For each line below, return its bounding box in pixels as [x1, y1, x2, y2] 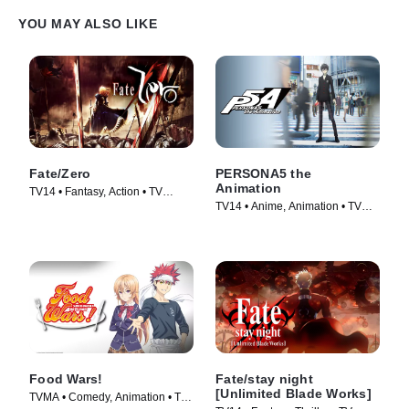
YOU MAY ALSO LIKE [18, 16, 158, 31]
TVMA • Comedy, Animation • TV [29, 391, 188, 404]
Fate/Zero [29, 165, 91, 181]
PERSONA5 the [215, 165, 311, 181]
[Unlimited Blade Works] [215, 386, 372, 401]
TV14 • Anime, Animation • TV [215, 199, 362, 213]
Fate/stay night [215, 372, 313, 386]
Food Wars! [29, 372, 103, 386]
